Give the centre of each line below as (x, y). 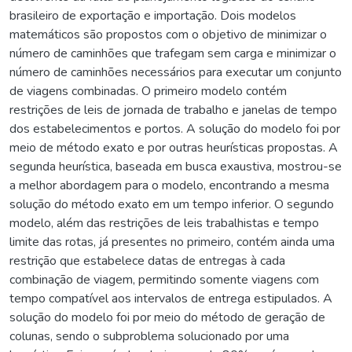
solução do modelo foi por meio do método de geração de (167, 317)
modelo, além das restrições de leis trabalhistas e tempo (164, 223)
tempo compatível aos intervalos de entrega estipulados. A (171, 298)
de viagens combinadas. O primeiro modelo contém (148, 91)
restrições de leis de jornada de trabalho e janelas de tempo (173, 110)
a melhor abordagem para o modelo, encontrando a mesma (169, 185)
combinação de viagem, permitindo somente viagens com (164, 279)
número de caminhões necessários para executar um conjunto (176, 72)
